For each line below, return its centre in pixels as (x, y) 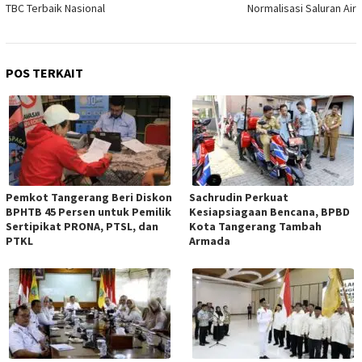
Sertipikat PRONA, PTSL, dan (82, 227)
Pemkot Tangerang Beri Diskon (89, 198)
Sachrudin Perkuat (239, 198)
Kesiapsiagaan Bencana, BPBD (269, 212)
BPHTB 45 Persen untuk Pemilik (88, 212)
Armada (210, 241)
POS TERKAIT (44, 73)
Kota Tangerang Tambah (255, 227)
